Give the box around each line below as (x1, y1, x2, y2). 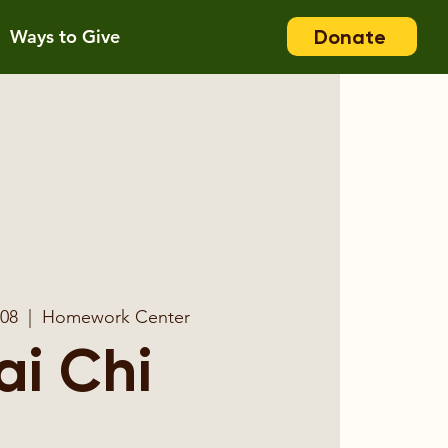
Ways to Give (10, 25, 121, 48)
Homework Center (41, 305, 190, 328)
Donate (313, 24, 386, 49)
